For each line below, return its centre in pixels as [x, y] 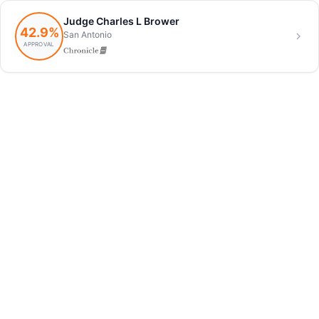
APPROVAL [39, 44]
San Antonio [88, 34]
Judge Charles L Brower [121, 21]
